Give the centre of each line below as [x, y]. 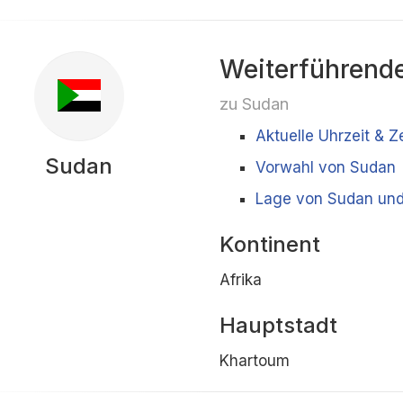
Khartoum [254, 361]
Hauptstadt [278, 325]
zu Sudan [254, 103]
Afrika [240, 280]
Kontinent [269, 244]
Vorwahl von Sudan [325, 167]
